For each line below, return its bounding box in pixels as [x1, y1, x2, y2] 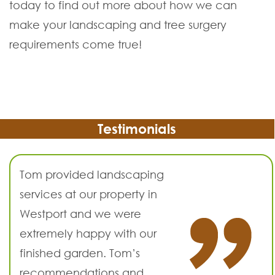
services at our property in [20, 187, 157, 201]
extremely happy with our [20, 227, 157, 241]
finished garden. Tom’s [20, 246, 140, 260]
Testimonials [98, 121, 177, 137]
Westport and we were [20, 207, 141, 221]
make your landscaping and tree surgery [9, 18, 227, 32]
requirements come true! [9, 37, 142, 52]
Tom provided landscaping [20, 168, 164, 182]
